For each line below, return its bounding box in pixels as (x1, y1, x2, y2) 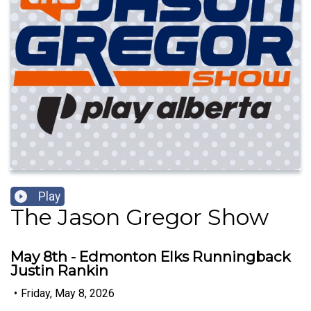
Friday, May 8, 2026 (21, 286, 115, 300)
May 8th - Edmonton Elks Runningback (10, 248, 290, 266)
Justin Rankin (10, 262, 108, 280)
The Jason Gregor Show (10, 203, 269, 231)
